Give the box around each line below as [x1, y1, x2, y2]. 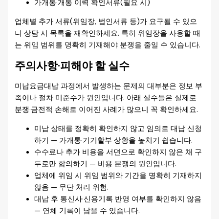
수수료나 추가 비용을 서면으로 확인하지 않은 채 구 [34, 147, 202, 157]
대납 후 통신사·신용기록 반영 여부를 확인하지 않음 [34, 194, 202, 204]
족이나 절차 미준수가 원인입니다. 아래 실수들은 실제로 [15, 93, 197, 103]
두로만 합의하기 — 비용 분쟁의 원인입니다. [34, 159, 177, 169]
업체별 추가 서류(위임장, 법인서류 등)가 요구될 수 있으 [15, 17, 197, 26]
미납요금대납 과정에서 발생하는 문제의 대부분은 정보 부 [15, 82, 203, 91]
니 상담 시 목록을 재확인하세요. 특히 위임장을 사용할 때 [15, 28, 201, 38]
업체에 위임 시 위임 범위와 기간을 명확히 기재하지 [34, 171, 202, 180]
